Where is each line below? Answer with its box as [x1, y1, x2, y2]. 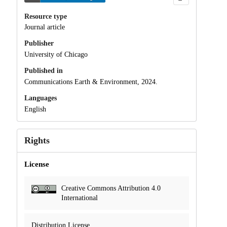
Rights [24, 135, 50, 145]
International [61, 194, 98, 202]
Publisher [24, 40, 54, 48]
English [24, 105, 46, 113]
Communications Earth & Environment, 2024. [24, 78, 158, 86]
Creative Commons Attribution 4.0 [61, 184, 161, 192]
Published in [24, 67, 63, 75]
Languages [24, 94, 57, 102]
